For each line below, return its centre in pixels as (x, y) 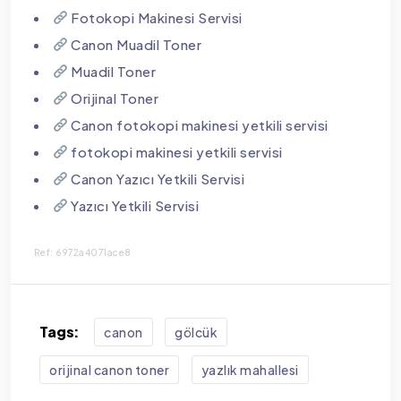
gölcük (196, 332)
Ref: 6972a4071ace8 (82, 252)
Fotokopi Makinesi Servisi (155, 17)
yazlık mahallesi (250, 369)
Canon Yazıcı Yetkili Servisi (156, 178)
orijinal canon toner (109, 369)
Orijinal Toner (113, 98)
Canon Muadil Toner (135, 44)
